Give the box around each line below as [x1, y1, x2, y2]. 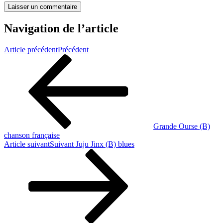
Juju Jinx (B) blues [76, 140, 134, 149]
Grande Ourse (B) [153, 122, 210, 131]
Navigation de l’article [4, 22, 118, 35]
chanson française [4, 131, 60, 140]
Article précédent [4, 45, 58, 54]
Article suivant [4, 140, 50, 149]
